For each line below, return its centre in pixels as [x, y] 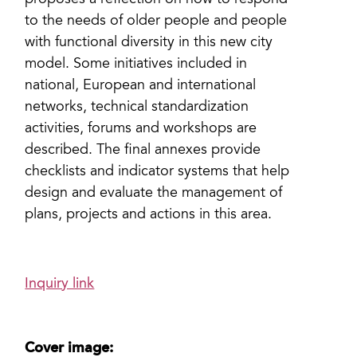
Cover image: [69, 348]
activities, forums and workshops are [141, 129]
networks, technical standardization [137, 108]
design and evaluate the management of [154, 194]
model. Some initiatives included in [136, 65]
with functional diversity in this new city [149, 43]
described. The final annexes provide [143, 151]
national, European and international [141, 86]
